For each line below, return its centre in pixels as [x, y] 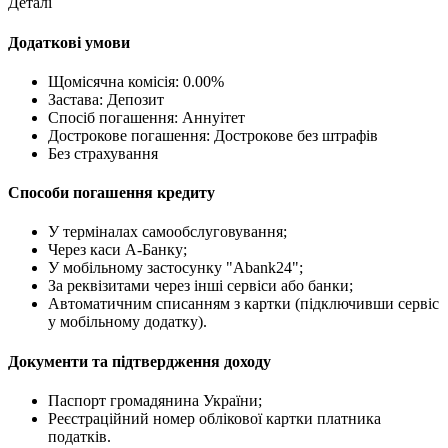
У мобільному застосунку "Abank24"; [175, 268]
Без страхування [103, 153]
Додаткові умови [69, 42]
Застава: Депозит [106, 99]
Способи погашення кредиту [111, 193]
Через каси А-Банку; [117, 250]
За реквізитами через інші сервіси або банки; [200, 286]
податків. [79, 436]
